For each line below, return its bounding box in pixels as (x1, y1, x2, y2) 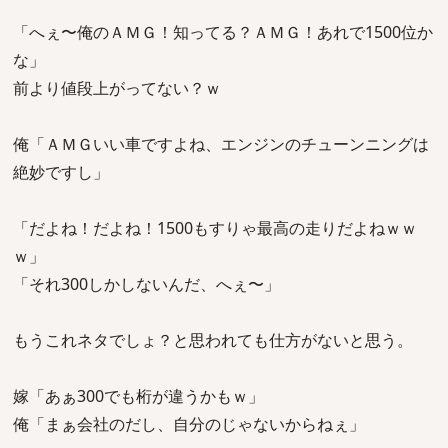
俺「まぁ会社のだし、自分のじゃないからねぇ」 (13, 413, 365, 435)
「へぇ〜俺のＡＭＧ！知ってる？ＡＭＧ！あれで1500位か (13, 21, 433, 43)
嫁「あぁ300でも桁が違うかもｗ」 (13, 385, 264, 407)
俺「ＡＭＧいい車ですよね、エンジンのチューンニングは (13, 133, 429, 155)
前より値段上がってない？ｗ (13, 77, 221, 99)
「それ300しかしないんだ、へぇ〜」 (13, 273, 280, 295)
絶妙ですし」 (13, 161, 109, 183)
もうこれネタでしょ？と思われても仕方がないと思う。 (13, 329, 413, 351)
